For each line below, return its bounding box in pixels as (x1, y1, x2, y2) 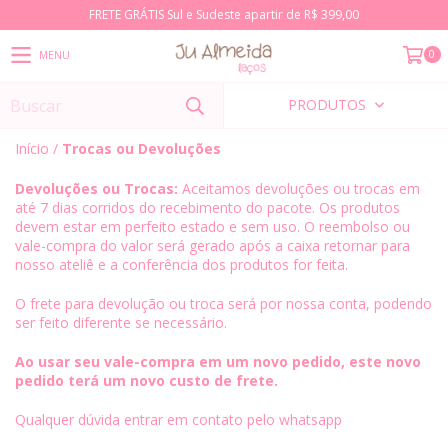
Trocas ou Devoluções (62, 139, 221, 158)
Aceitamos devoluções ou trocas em (182, 179, 420, 198)
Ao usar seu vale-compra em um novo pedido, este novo (15, 352, 421, 371)
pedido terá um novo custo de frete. (15, 371, 282, 390)
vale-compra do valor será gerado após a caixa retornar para (15, 236, 410, 255)
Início (15, 139, 49, 158)
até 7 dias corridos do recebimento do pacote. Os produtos (15, 198, 400, 217)
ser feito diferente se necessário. (15, 313, 231, 332)
